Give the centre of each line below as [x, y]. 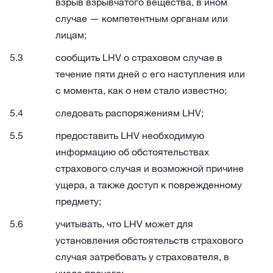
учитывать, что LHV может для [124, 224]
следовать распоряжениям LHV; [129, 113]
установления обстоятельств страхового [149, 240]
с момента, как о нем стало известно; [141, 90]
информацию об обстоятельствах [132, 152]
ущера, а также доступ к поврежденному [149, 185]
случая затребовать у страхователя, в [142, 257]
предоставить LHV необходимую [130, 135]
